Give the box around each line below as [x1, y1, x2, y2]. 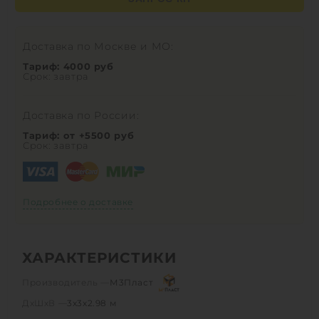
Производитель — [22, 276, 110, 288]
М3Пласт [110, 276, 154, 288]
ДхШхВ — [22, 297, 68, 308]
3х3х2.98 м [67, 297, 117, 308]
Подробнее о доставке [23, 196, 133, 207]
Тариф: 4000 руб [23, 60, 114, 72]
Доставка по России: [23, 108, 140, 122]
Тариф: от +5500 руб [23, 129, 135, 141]
